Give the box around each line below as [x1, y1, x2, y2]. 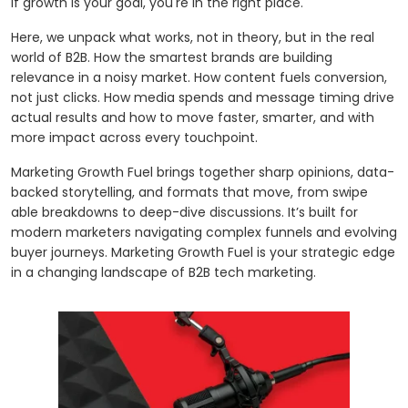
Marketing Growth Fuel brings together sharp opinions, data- [11, 162, 394, 181]
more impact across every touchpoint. [11, 127, 258, 147]
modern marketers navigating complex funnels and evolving [11, 222, 397, 241]
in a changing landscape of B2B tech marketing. [11, 262, 316, 281]
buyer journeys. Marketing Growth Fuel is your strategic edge [11, 242, 395, 261]
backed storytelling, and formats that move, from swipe [11, 182, 368, 201]
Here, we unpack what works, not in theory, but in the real [11, 27, 374, 46]
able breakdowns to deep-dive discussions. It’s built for [11, 202, 358, 221]
